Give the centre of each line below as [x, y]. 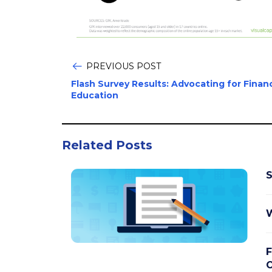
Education [95, 95]
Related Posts [107, 145]
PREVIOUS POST [124, 66]
